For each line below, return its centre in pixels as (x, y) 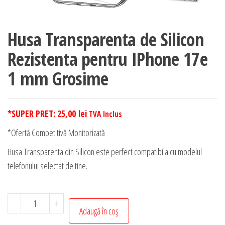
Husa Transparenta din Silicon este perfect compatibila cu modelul (105, 152)
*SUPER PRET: (32, 114)
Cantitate (38, 200)
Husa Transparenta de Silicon (106, 40)
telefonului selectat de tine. (47, 166)
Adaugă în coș (99, 211)
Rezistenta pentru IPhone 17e (107, 59)
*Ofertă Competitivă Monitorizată (56, 133)
